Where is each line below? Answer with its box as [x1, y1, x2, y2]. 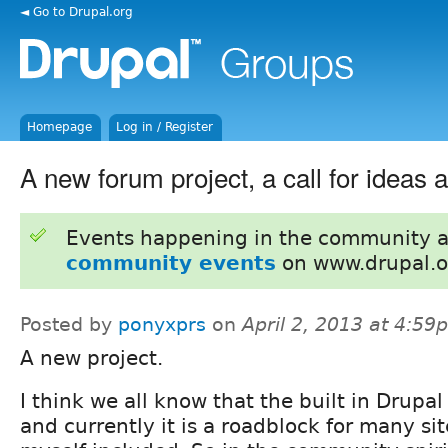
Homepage [27, 120, 93, 134]
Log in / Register [116, 120, 214, 134]
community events [65, 250, 276, 275]
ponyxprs [118, 313, 206, 335]
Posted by [20, 313, 118, 335]
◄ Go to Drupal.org [20, 4, 133, 19]
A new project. [20, 345, 163, 370]
